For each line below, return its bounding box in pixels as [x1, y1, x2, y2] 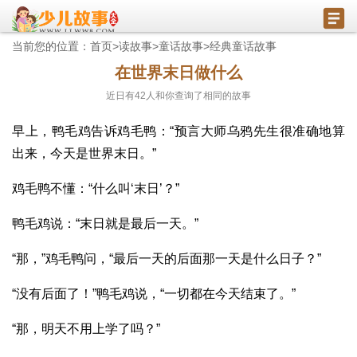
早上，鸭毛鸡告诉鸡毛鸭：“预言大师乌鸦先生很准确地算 [12, 124, 345, 138]
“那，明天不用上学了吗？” [12, 322, 160, 335]
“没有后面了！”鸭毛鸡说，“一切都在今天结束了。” [12, 287, 296, 300]
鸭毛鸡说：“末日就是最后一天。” [12, 217, 198, 230]
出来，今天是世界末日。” [12, 147, 156, 160]
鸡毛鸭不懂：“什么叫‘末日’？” [12, 182, 179, 195]
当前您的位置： [12, 40, 90, 53]
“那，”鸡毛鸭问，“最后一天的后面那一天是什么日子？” [12, 252, 321, 265]
